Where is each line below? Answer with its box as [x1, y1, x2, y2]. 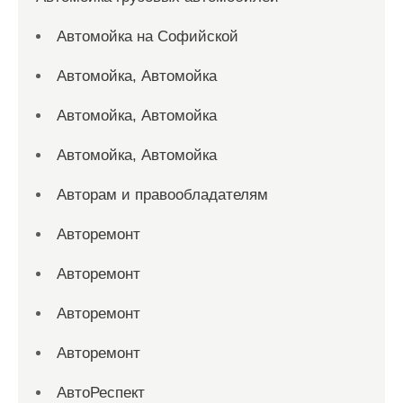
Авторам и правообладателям [57, 186, 268, 203]
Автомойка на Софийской [57, 28, 238, 45]
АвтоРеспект [57, 384, 145, 401]
